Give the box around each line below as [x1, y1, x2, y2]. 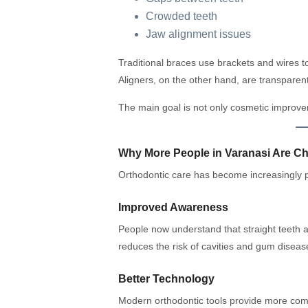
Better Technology [118, 273, 214, 285]
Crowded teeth [146, 10, 217, 23]
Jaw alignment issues [146, 28, 251, 41]
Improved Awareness [118, 201, 228, 214]
